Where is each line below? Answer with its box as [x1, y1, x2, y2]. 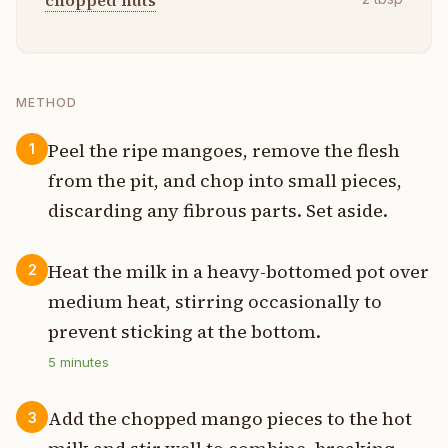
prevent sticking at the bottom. [48, 319, 321, 345]
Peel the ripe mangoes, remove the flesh [48, 137, 400, 163]
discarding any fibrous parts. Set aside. [48, 197, 388, 223]
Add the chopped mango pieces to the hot [48, 406, 412, 432]
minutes [56, 354, 109, 371]
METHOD [16, 94, 77, 110]
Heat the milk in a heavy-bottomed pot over [48, 259, 429, 285]
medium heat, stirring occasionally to [48, 289, 382, 315]
